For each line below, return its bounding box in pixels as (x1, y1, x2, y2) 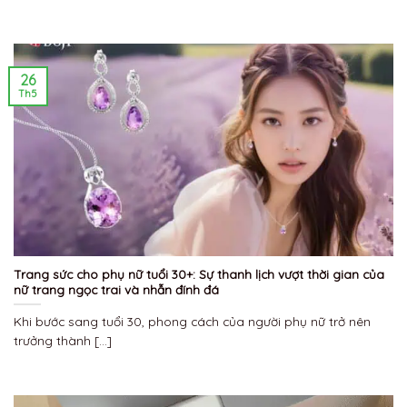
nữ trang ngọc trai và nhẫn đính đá (14, 281, 219, 297)
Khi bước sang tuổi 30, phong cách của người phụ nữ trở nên (14, 313, 371, 329)
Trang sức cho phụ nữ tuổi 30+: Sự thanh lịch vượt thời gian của (14, 265, 384, 282)
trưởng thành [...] (14, 332, 112, 348)
